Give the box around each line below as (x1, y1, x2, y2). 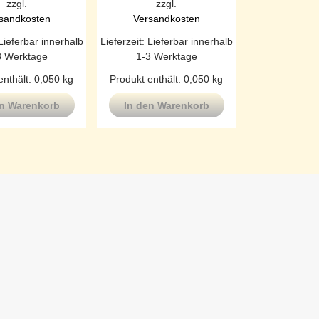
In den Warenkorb (123, 100, 209, 112)
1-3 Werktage (135, 50, 197, 62)
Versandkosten (132, 12, 200, 24)
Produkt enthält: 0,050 (110, 73, 212, 85)
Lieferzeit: (100, 35, 147, 47)
